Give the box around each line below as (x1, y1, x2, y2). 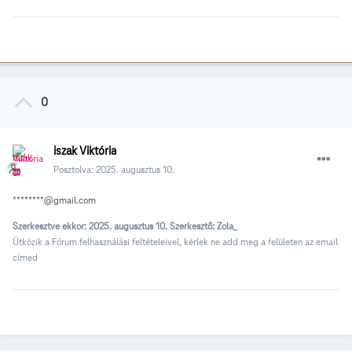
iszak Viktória (53, 143, 116, 158)
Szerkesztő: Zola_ (170, 219, 236, 232)
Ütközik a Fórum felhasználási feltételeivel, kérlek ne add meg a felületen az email (13, 235, 338, 247)
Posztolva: (53, 163, 96, 175)
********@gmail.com (13, 193, 96, 206)
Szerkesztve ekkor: (13, 219, 89, 232)
